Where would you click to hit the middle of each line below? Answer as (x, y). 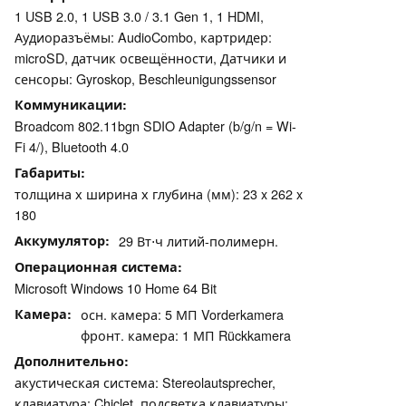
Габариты (48, 173)
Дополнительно (69, 361)
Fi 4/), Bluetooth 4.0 (72, 147)
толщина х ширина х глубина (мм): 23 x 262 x (159, 194)
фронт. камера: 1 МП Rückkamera (186, 335)
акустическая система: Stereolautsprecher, (145, 382)
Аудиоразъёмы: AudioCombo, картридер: (143, 37)
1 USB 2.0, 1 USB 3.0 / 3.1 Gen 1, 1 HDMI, (139, 16)
